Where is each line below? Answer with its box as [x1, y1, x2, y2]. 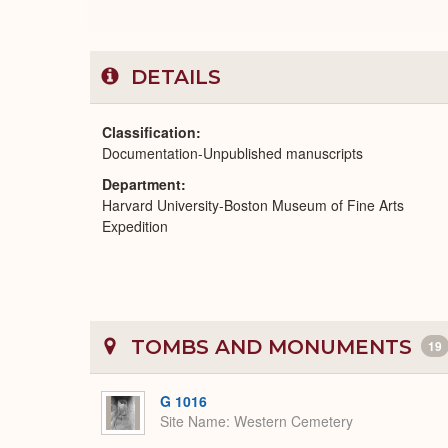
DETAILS [125, 65, 221, 89]
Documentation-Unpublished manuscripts [102, 143, 363, 163]
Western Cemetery [234, 411, 353, 432]
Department [102, 174, 181, 194]
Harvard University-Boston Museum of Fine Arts [102, 195, 404, 215]
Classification [102, 122, 196, 142]
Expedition [102, 216, 168, 236]
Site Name [160, 411, 226, 432]
